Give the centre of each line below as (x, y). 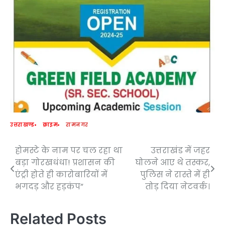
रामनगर (77, 125)
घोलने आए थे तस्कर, (173, 163)
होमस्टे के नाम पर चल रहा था (69, 151)
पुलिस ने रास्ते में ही (175, 175)
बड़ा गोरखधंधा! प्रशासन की (65, 163)
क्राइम (50, 125)
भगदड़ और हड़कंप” (49, 187)
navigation (41, 171)
